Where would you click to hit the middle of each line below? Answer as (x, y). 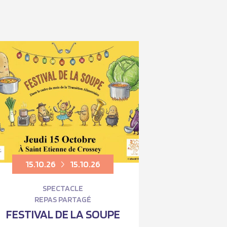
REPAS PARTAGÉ (63, 199)
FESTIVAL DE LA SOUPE (63, 214)
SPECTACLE (63, 188)
